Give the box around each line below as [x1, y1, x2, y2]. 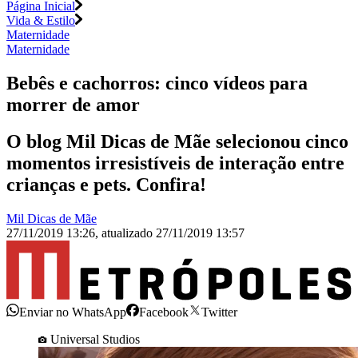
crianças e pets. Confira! [6, 174, 206, 196]
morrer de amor [6, 93, 140, 115]
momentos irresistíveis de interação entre [6, 153, 344, 174]
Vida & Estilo [6, 13, 75, 27]
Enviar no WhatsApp [19, 304, 126, 319]
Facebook [139, 304, 189, 319]
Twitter [201, 304, 237, 319]
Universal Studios [50, 332, 140, 346]
